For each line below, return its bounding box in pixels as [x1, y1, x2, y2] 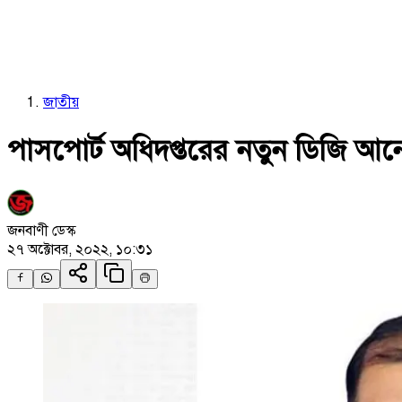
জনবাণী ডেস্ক [7, 221, 75, 240]
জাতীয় [43, 93, 79, 111]
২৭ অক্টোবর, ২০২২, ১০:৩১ [7, 240, 153, 258]
